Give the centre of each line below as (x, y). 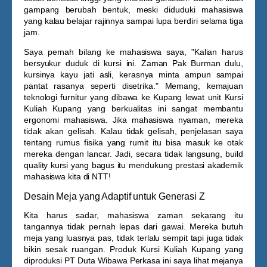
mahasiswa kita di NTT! (67, 176)
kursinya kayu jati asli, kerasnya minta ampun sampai (133, 74)
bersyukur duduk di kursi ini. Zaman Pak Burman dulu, (133, 63)
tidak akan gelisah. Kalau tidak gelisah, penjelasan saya (133, 131)
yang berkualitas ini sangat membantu (162, 108)
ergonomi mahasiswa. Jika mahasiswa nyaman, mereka (133, 120)
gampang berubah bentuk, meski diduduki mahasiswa (133, 10)
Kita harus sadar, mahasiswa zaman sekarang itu (133, 215)
